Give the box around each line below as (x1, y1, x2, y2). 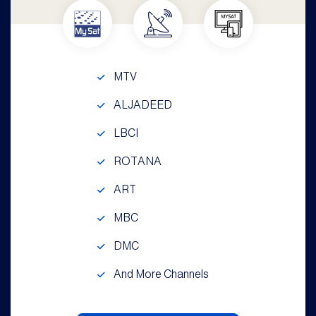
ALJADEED (113, 99, 172, 111)
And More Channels (113, 268, 209, 280)
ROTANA (113, 155, 162, 167)
